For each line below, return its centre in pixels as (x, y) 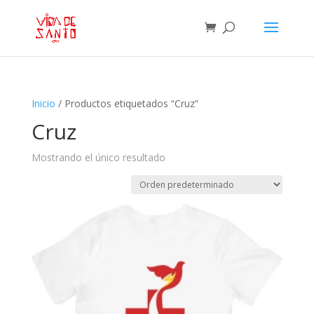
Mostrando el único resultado (98, 157)
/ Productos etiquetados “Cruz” (127, 103)
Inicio (43, 103)
